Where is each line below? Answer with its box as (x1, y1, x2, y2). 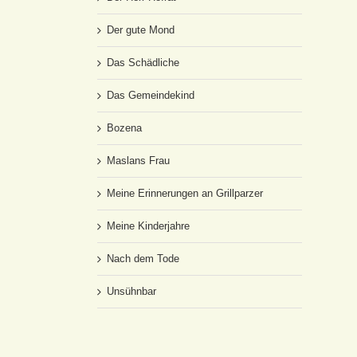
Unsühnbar (107, 285, 156, 297)
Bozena (107, 122, 142, 134)
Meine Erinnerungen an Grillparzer (107, 187, 263, 199)
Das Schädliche (107, 57, 179, 69)
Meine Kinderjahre (107, 220, 190, 232)
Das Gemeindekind (107, 89, 194, 101)
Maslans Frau (107, 155, 170, 167)
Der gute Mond (107, 24, 175, 36)
